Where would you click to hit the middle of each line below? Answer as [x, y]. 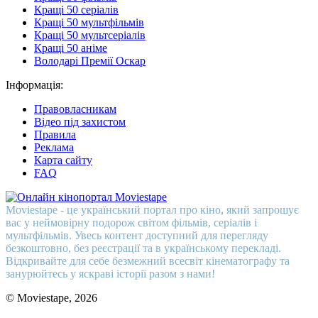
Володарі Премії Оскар [90, 60]
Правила [55, 134]
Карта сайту [63, 160]
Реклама [54, 147]
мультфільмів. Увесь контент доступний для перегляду [137, 235]
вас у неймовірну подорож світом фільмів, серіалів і [131, 222]
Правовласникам [75, 109]
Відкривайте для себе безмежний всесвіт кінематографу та [148, 261]
